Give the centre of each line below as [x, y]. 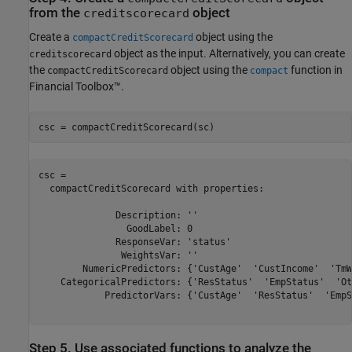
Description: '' [118, 215]
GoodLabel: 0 [115, 228]
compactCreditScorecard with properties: [151, 188]
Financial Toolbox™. [77, 87]
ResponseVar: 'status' [134, 242]
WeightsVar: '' [118, 255]
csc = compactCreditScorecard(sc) [126, 127]
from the [56, 13]
